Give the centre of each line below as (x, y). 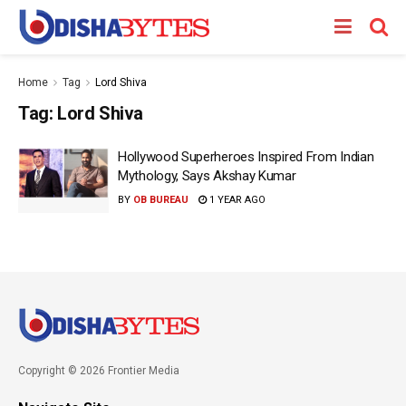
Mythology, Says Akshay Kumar (207, 176)
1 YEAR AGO (236, 200)
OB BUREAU (161, 200)
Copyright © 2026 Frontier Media (99, 370)
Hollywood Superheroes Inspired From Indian (246, 157)
